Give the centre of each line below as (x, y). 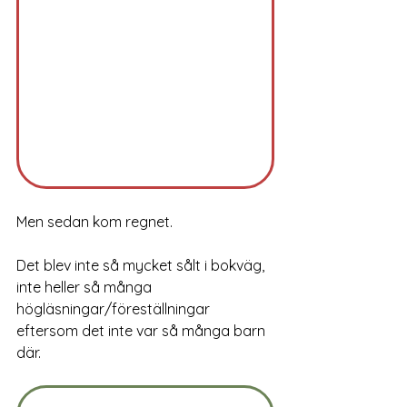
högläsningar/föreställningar (115, 309)
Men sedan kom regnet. (96, 222)
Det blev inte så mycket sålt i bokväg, (142, 266)
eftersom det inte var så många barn (143, 331)
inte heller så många (86, 288)
